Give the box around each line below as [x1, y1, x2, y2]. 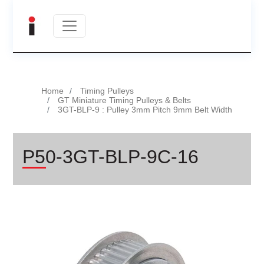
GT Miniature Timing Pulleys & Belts [58, 95, 192, 105]
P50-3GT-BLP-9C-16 [22, 146, 199, 167]
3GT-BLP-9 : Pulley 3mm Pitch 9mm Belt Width [58, 105, 233, 114]
